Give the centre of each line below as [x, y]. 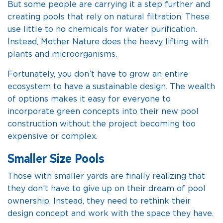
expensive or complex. [53, 136]
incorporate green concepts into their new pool [103, 111]
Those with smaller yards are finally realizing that [106, 176]
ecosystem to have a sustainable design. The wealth [111, 87]
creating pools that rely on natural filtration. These [109, 17]
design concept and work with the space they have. [111, 214]
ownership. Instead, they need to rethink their [99, 201]
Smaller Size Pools [56, 158]
